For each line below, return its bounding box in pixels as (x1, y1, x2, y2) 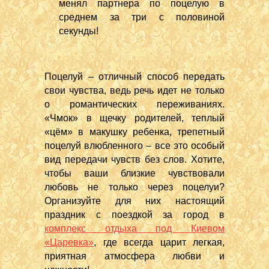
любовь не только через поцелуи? (44, 182, 225, 192)
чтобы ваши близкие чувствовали (44, 168, 225, 178)
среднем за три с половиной (59, 12, 225, 22)
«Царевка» (44, 237, 94, 247)
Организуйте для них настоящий (44, 196, 225, 206)
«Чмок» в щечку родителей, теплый (44, 113, 225, 123)
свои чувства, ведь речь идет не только (44, 85, 225, 95)
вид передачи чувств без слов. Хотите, (44, 154, 225, 165)
